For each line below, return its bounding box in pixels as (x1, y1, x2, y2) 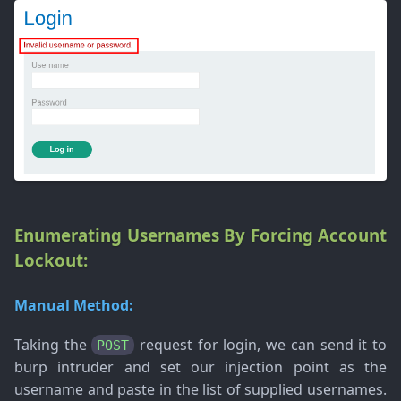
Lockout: (14, 249, 88, 272)
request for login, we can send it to (134, 334, 388, 354)
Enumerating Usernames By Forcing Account (14, 224, 387, 247)
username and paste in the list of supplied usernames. (14, 379, 387, 399)
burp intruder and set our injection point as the (14, 356, 387, 377)
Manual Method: (14, 295, 133, 316)
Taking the (14, 334, 92, 354)
